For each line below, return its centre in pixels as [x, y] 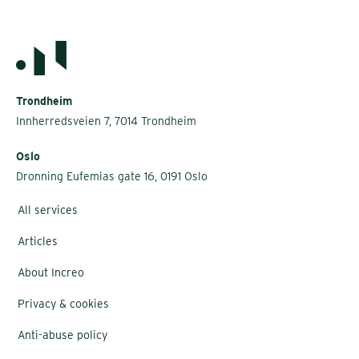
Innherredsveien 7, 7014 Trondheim [106, 121]
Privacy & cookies [63, 304]
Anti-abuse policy [63, 335]
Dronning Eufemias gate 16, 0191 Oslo [112, 177]
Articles [38, 242]
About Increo [51, 273]
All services [48, 210]
